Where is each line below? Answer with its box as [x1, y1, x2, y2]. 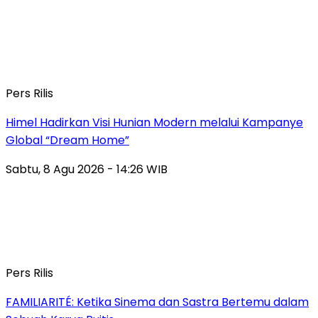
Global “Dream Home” [6, 131, 129, 148]
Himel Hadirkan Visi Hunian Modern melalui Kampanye [6, 114, 303, 131]
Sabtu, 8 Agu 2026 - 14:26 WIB [6, 160, 168, 177]
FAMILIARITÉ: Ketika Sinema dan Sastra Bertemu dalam [6, 293, 309, 310]
